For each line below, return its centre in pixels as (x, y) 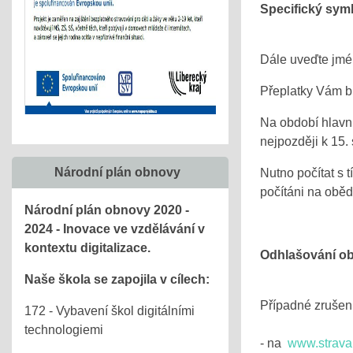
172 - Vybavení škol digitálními (110, 311)
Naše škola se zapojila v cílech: (117, 279)
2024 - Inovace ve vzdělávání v (115, 229)
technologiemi (64, 330)
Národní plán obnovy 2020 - (107, 210)
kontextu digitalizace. (87, 248)
